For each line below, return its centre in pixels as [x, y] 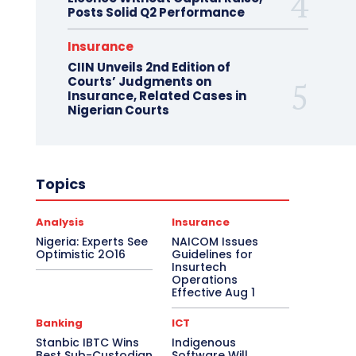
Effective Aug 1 [214, 292]
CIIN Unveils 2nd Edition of [149, 67]
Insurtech [199, 267]
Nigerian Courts [118, 110]
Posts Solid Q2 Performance [156, 12]
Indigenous [204, 342]
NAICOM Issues [215, 241]
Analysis [60, 222]
